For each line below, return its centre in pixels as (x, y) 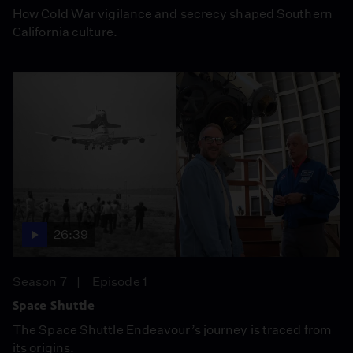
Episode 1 (120, 281)
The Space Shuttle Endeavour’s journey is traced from (172, 329)
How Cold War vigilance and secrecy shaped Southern (173, 13)
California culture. (65, 32)
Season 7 (40, 281)
